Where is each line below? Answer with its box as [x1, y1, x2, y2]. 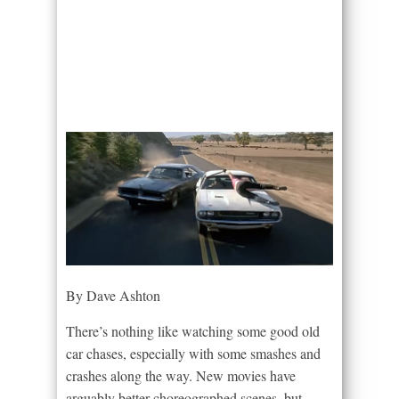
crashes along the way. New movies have [66, 366, 296, 386]
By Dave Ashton [66, 286, 160, 305]
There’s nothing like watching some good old [66, 322, 320, 341]
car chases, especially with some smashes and [66, 344, 321, 363]
